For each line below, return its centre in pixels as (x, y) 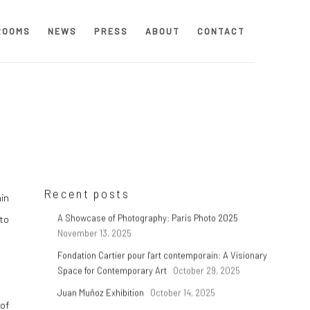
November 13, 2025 (94, 234)
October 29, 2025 (206, 271)
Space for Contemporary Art (113, 271)
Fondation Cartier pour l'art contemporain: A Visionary (162, 256)
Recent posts (86, 193)
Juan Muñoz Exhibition (101, 293)
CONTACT (221, 31)
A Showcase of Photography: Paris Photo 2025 (148, 218)
